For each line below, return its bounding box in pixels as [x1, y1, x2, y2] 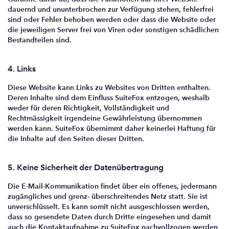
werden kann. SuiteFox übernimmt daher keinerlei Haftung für [8, 124, 216, 133]
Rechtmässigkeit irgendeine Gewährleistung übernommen [8, 113, 202, 123]
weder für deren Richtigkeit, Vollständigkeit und [8, 103, 169, 112]
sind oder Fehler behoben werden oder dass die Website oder [8, 15, 216, 24]
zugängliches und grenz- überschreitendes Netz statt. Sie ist [8, 192, 208, 201]
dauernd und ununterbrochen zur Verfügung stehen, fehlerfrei [8, 5, 214, 14]
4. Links [8, 64, 36, 74]
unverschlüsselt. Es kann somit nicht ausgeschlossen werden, [8, 202, 210, 211]
